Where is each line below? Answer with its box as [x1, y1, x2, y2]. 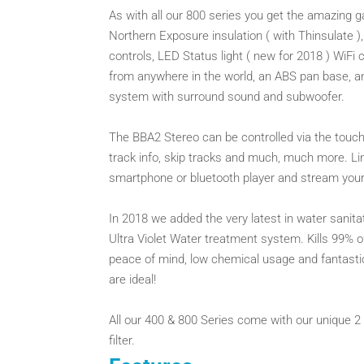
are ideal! [109, 272, 157, 288]
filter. [109, 333, 136, 349]
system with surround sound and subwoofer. [109, 89, 345, 105]
